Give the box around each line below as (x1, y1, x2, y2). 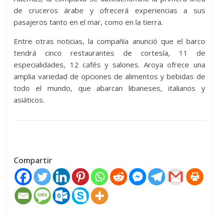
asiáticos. (14, 95, 45, 105)
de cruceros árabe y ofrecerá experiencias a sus (14, 5, 205, 15)
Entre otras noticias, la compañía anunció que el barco (14, 36, 205, 46)
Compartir (14, 155, 53, 166)
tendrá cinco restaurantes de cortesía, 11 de (14, 48, 205, 58)
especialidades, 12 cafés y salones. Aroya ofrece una (14, 60, 205, 69)
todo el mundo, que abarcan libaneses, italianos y (14, 83, 205, 93)
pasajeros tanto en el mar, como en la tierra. (14, 17, 163, 27)
